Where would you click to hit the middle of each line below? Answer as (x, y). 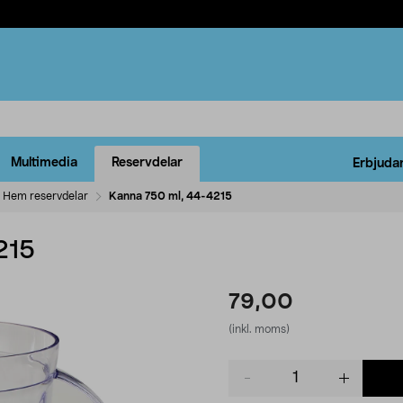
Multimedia (44, 163)
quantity (252, 385)
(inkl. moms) (259, 329)
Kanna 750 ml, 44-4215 (170, 196)
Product (251, 367)
